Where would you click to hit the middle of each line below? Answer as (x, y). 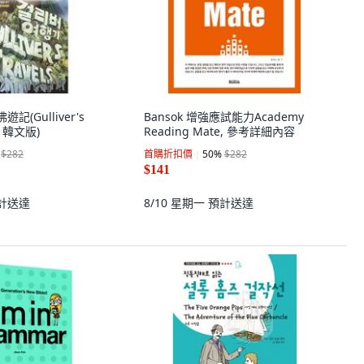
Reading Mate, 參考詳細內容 (219, 131)
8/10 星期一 (176, 203)
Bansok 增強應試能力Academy (224, 117)
